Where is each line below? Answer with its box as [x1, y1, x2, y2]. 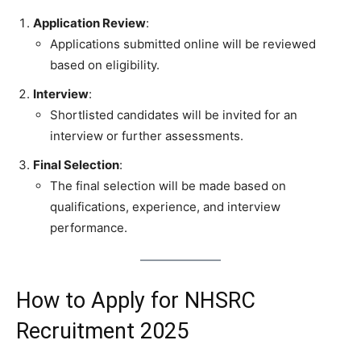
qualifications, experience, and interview [50, 198, 280, 214]
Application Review [33, 15, 146, 31]
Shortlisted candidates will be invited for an [50, 106, 297, 122]
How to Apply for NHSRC [16, 287, 255, 313]
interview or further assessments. [50, 127, 243, 143]
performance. [50, 219, 127, 235]
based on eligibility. [50, 56, 160, 73]
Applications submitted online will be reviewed [50, 35, 316, 52]
